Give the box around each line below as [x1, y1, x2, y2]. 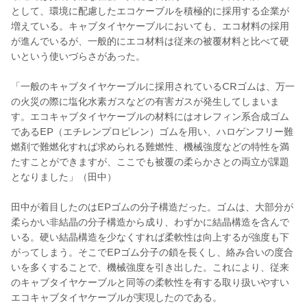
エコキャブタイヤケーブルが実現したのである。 [11, 290, 222, 303]
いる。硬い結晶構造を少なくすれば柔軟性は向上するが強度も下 [11, 230, 289, 243]
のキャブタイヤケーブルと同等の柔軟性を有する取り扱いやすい [11, 275, 289, 288]
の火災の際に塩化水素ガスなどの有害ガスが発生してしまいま [11, 94, 280, 107]
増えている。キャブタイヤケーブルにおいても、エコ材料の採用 [11, 19, 289, 32]
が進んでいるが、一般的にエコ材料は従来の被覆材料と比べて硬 [11, 34, 289, 47]
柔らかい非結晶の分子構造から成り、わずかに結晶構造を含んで [11, 214, 289, 228]
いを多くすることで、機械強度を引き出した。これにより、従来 [11, 260, 289, 273]
